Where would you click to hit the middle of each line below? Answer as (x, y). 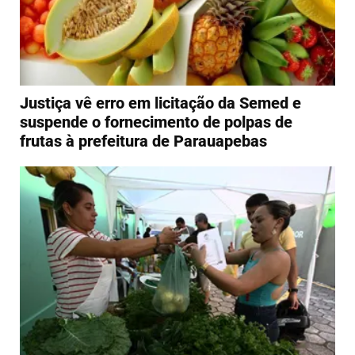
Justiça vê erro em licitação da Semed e (160, 103)
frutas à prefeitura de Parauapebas (143, 141)
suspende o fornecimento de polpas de (156, 122)
